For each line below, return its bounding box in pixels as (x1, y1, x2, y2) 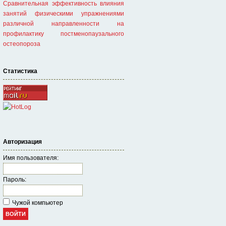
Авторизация (3, 138, 42, 145)
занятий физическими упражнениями (3, 10, 124, 17)
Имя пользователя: (3, 154, 59, 161)
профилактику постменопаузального (3, 30, 124, 37)
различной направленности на (3, 20, 124, 27)
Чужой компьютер (12, 199, 63, 206)
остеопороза (3, 40, 40, 47)
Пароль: (3, 176, 26, 183)
